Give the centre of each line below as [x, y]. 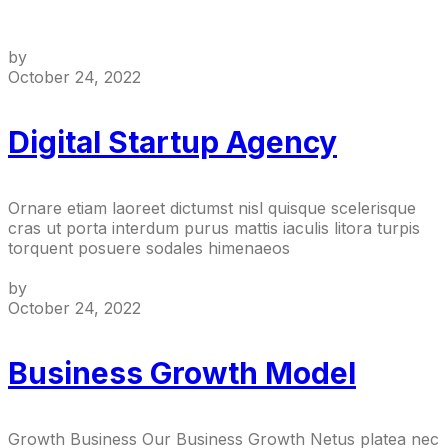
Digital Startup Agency [172, 142]
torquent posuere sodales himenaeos [149, 248]
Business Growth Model [182, 373]
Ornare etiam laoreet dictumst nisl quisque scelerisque [212, 208]
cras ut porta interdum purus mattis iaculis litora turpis [214, 228]
